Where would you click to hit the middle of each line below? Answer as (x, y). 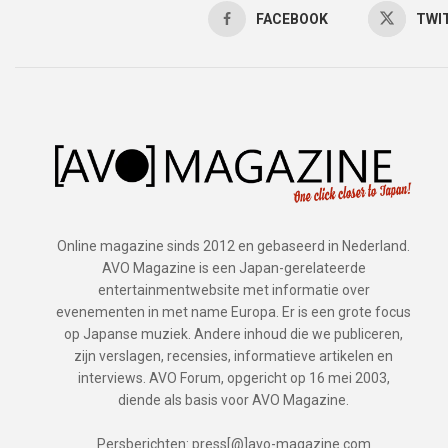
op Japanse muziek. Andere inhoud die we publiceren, (233, 334)
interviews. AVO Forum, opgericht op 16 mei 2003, (233, 378)
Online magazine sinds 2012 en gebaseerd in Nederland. (233, 246)
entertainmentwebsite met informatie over (233, 290)
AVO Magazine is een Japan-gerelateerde (233, 268)
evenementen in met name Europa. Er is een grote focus (233, 312)
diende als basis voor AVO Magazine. (233, 400)
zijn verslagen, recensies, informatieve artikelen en (233, 356)
